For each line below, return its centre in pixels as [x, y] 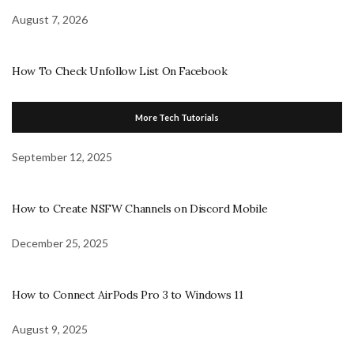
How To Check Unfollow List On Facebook [120, 71]
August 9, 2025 [50, 329]
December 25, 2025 [60, 243]
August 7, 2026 [50, 19]
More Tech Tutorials [177, 117]
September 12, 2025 [62, 156]
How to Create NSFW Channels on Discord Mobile [140, 208]
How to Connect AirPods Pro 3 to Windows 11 [128, 294]
